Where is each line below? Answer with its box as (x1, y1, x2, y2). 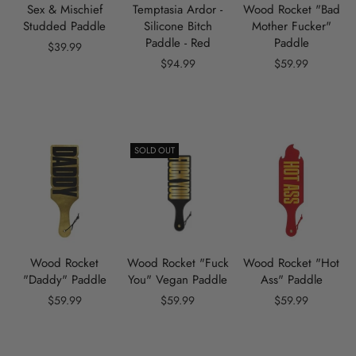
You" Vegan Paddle (128, 270, 228, 288)
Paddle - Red (145, 34, 211, 52)
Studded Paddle (23, 17, 106, 36)
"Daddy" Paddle (22, 270, 106, 288)
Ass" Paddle (260, 270, 323, 288)
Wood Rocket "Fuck (126, 253, 229, 272)
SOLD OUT (133, 144, 175, 157)
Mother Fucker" (251, 17, 331, 36)
